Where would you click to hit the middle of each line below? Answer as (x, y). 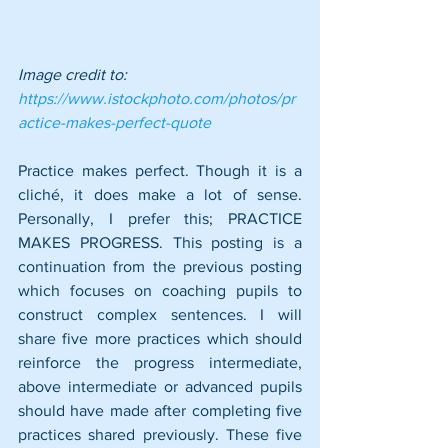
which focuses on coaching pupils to (160, 290)
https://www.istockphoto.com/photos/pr (156, 98)
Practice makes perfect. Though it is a (160, 170)
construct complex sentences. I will (160, 314)
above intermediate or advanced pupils (160, 386)
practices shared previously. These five (160, 434)
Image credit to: (74, 74)
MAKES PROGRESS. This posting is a (160, 242)
